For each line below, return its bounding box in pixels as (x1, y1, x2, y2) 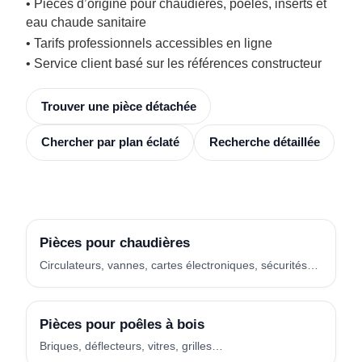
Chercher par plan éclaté (40, 135, 179, 149)
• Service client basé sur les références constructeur (26, 57, 322, 71)
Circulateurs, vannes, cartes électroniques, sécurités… (40, 258, 318, 271)
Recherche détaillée (208, 135, 320, 149)
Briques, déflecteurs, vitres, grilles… (40, 339, 223, 353)
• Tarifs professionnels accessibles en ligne (26, 36, 272, 50)
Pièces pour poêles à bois (40, 316, 204, 332)
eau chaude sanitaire (26, 15, 146, 30)
